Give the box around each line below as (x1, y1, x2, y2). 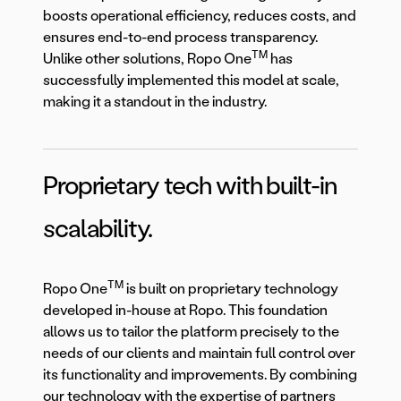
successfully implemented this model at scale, (43, 72, 339, 90)
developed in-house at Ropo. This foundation (43, 302, 328, 320)
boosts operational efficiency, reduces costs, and (43, 7, 356, 25)
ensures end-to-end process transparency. (43, 29, 320, 47)
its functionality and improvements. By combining (43, 366, 357, 384)
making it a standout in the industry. (43, 93, 267, 111)
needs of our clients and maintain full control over (43, 345, 355, 363)
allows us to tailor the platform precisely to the (43, 323, 339, 341)
